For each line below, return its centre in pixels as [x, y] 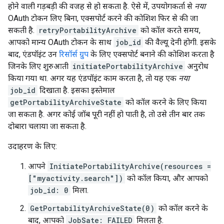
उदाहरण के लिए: [32, 146]
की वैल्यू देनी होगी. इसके [179, 42]
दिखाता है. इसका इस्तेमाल [76, 90]
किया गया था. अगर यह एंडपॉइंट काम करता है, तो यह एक [93, 78]
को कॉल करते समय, [169, 30]
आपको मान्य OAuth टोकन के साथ [61, 42]
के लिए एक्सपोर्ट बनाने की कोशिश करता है [151, 54]
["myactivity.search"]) [75, 178]
